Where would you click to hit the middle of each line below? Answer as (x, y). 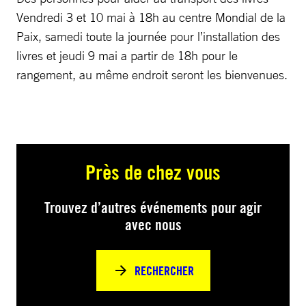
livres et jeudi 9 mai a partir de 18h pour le (127, 55)
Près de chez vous (153, 172)
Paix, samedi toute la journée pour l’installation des (148, 36)
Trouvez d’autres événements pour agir (153, 208)
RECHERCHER (164, 270)
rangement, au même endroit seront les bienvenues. (152, 74)
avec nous (153, 225)
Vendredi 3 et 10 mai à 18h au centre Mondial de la (151, 17)
